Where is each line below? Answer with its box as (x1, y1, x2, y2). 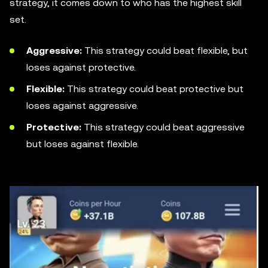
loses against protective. (26, 62, 136, 74)
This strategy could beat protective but (65, 83, 243, 95)
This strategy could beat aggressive (81, 121, 245, 133)
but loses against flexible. (26, 138, 139, 150)
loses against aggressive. (26, 100, 138, 112)
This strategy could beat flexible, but (82, 45, 248, 57)
